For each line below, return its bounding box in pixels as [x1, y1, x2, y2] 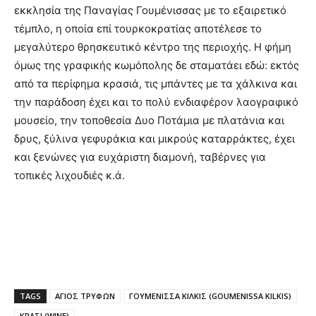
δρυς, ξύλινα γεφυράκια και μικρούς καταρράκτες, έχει [14, 131, 295, 145]
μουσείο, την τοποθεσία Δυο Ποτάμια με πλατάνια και [14, 113, 284, 127]
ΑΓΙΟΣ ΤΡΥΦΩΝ [55, 290, 115, 301]
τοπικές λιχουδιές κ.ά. [14, 168, 125, 182]
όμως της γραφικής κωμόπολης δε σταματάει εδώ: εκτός [14, 58, 299, 72]
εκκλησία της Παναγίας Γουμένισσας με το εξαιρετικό [14, 3, 286, 17]
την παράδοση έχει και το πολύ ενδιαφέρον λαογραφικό [14, 95, 298, 109]
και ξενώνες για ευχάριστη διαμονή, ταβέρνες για [14, 150, 266, 164]
